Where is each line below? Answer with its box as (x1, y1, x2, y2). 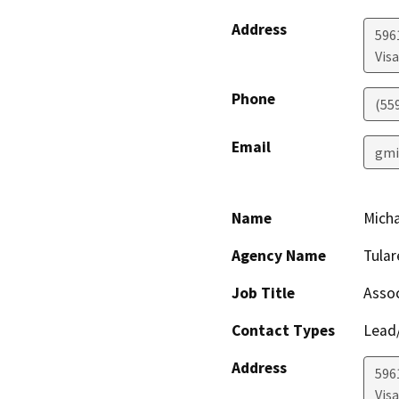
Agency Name (232, 245, 326, 265)
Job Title (232, 282, 295, 303)
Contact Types (232, 320, 335, 340)
